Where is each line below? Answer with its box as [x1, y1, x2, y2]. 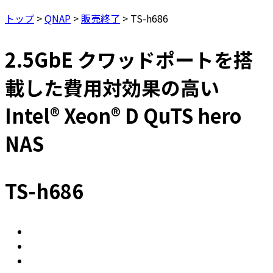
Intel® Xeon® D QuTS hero [5, 101, 241, 129]
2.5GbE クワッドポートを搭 [5, 44, 253, 73]
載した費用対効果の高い [5, 73, 219, 101]
